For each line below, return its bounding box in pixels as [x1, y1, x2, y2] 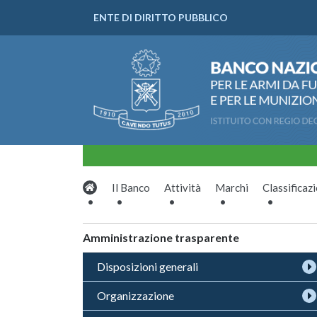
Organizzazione [97, 289, 174, 302]
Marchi [215, 181, 249, 194]
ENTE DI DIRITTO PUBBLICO [93, 11, 228, 23]
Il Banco [111, 181, 150, 194]
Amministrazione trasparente [83, 231, 239, 244]
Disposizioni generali [97, 260, 198, 273]
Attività [164, 181, 201, 194]
